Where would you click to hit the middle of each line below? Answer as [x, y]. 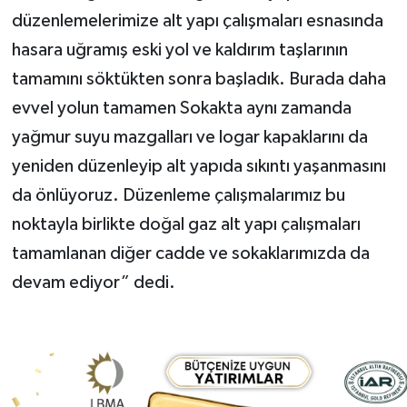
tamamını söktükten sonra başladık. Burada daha [199, 79]
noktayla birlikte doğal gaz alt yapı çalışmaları [186, 224]
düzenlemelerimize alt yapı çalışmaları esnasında [197, 20]
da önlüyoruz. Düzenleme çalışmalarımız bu [178, 195]
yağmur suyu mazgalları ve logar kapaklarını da [189, 137]
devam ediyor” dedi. [93, 282]
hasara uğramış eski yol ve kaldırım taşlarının [179, 50]
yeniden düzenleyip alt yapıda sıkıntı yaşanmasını [199, 166]
